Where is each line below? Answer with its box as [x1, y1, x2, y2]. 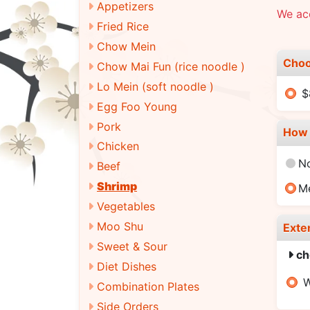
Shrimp [97, 179, 137, 194]
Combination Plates [97, 280, 199, 293]
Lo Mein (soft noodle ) [97, 79, 214, 93]
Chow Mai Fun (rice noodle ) [97, 59, 245, 73]
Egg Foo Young [97, 99, 177, 113]
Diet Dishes [97, 259, 156, 274]
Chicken [97, 139, 139, 154]
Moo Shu [97, 219, 143, 234]
